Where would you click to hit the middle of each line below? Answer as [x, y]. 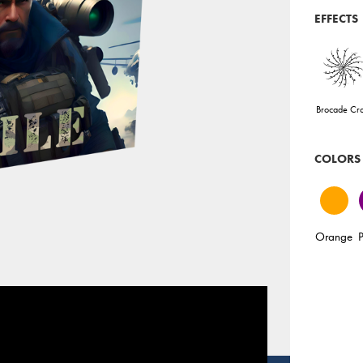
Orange [334, 236]
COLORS [338, 158]
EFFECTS [337, 18]
